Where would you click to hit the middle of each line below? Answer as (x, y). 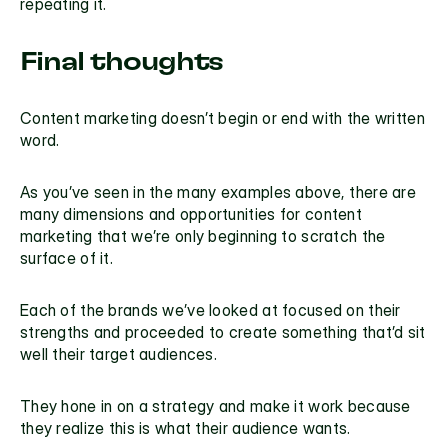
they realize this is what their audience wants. (185, 428)
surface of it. (67, 258)
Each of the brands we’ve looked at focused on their (210, 310)
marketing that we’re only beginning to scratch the (203, 236)
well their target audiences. (119, 354)
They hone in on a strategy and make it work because (215, 406)
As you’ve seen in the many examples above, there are (218, 192)
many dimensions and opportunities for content (191, 214)
